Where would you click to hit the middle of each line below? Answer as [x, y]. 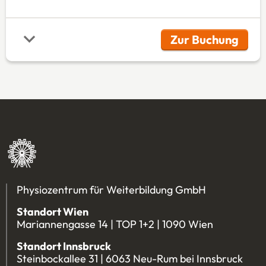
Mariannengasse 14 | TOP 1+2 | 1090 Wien [115, 224]
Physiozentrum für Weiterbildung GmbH [111, 190]
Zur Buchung [205, 40]
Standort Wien [53, 212]
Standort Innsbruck [64, 246]
